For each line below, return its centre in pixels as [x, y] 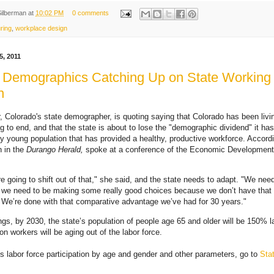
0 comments [90, 13]
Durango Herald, [55, 150]
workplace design [41, 28]
